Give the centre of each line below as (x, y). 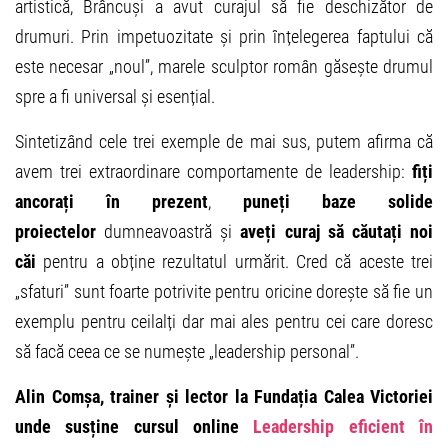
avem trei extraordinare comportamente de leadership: (213, 171)
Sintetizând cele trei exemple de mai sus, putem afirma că (224, 141)
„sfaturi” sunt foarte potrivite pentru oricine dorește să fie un (224, 291)
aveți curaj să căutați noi (337, 231)
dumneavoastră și (168, 231)
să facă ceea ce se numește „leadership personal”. (187, 351)
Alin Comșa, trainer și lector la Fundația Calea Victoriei (224, 396)
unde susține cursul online (134, 426)
